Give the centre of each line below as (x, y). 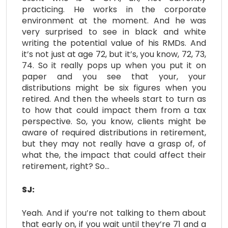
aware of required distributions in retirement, (114, 132)
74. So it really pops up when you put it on (114, 65)
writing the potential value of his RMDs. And (114, 43)
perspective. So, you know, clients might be (114, 121)
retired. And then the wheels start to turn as (114, 99)
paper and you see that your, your (114, 76)
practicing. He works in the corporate (114, 9)
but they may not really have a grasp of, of (114, 144)
